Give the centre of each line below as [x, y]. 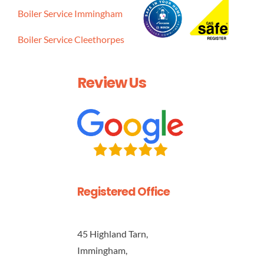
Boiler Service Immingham [70, 13]
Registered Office [123, 192]
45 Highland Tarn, [112, 233]
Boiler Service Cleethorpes [71, 39]
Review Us [111, 82]
